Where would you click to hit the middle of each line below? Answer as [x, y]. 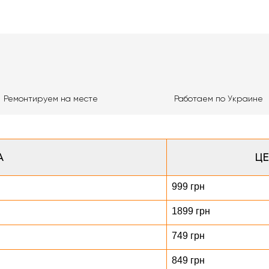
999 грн [188, 186]
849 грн [188, 260]
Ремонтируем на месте [51, 98]
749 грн [188, 236]
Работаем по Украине [218, 98]
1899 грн [191, 211]
